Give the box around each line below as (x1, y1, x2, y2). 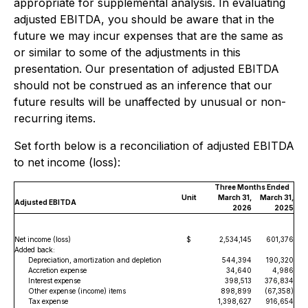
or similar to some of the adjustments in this (14, 45, 241, 59)
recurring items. (14, 111, 96, 125)
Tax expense (28, 297, 68, 305)
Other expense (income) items (28, 287, 126, 295)
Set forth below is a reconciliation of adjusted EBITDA (14, 139, 294, 153)
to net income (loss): (14, 155, 120, 169)
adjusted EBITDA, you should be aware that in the (14, 12, 274, 26)
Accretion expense (28, 266, 87, 274)
